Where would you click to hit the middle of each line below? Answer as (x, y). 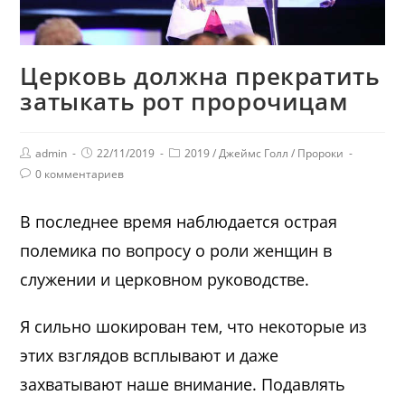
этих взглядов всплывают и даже (150, 355)
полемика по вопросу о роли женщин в (176, 250)
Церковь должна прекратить (200, 75)
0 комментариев (80, 174)
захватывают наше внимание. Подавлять (183, 384)
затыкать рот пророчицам (184, 101)
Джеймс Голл (254, 153)
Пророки (321, 153)
